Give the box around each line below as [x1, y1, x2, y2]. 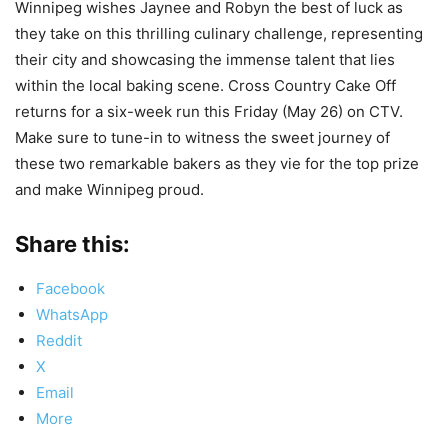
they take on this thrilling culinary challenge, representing [15, 23, 423, 43]
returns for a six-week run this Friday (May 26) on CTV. [15, 101, 403, 121]
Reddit [36, 330, 82, 350]
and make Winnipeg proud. [15, 179, 204, 199]
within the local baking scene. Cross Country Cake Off [15, 75, 396, 95]
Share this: [15, 230, 130, 257]
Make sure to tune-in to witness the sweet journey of [15, 127, 390, 147]
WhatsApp [36, 304, 108, 324]
